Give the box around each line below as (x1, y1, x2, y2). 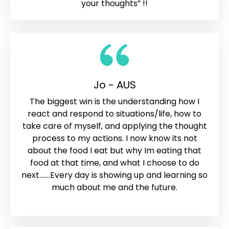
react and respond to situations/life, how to (28, 108, 201, 120)
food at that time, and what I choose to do (30, 157, 199, 169)
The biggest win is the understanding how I (30, 96, 199, 108)
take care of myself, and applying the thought (22, 120, 207, 132)
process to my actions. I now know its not (32, 132, 197, 145)
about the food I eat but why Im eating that (28, 145, 201, 157)
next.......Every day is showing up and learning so (21, 169, 208, 181)
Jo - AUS (93, 78, 136, 93)
